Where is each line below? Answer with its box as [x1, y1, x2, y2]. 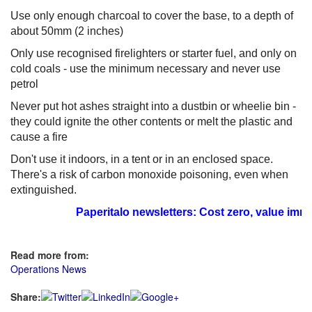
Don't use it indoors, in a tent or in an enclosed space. [10, 153, 273, 165]
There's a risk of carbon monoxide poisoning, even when [10, 169, 288, 180]
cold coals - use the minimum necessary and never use [10, 63, 281, 75]
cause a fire [10, 131, 68, 143]
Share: [10, 290, 41, 304]
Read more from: [10, 248, 89, 262]
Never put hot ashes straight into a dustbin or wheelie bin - [10, 100, 296, 112]
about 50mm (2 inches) [10, 25, 123, 37]
